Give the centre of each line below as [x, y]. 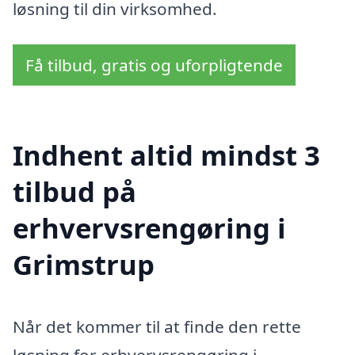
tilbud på [74, 192]
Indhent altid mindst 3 [166, 155]
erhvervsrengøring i [149, 228]
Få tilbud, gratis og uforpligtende [154, 65]
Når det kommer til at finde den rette [157, 327]
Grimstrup [84, 265]
